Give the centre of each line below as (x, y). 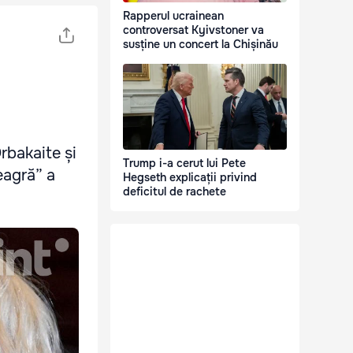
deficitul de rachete (175, 192)
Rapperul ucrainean (173, 16)
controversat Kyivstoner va (193, 30)
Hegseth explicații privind (190, 178)
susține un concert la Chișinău (201, 45)
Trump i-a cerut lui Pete (184, 163)
